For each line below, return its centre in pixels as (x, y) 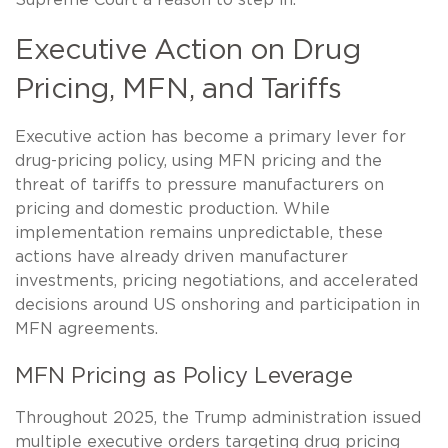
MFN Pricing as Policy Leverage (184, 376)
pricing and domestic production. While (172, 209)
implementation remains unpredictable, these (199, 233)
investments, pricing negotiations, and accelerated (216, 281)
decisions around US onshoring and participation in (217, 305)
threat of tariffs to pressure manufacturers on (199, 185)
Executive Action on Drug (188, 51)
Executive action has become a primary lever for (210, 137)
